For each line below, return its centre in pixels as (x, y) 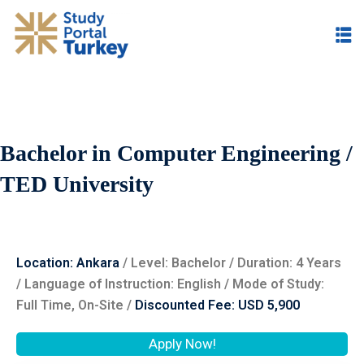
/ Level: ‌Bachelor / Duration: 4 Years (232, 263)
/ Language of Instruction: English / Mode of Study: (170, 284)
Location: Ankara (69, 263)
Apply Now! (182, 344)
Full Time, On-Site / (76, 305)
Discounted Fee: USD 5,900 (217, 305)
